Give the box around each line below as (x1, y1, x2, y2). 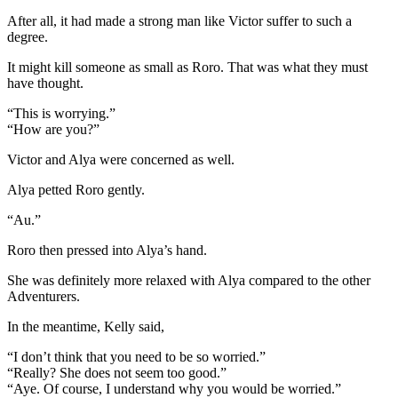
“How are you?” (7, 121, 99, 137)
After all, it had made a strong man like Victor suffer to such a (7, 12, 352, 28)
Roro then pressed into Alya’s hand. (7, 242, 207, 258)
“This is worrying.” (7, 105, 115, 121)
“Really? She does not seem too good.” (7, 364, 227, 380)
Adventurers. (7, 288, 80, 304)
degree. (7, 28, 48, 44)
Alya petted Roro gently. (7, 181, 145, 197)
